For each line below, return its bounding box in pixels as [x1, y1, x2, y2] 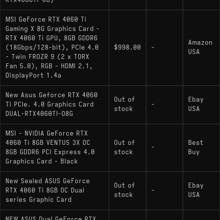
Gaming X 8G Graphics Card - [5, 25, 100, 33]
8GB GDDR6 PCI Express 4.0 [5, 148, 95, 156]
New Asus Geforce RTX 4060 [5, 91, 98, 99]
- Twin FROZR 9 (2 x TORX [5, 53, 89, 61]
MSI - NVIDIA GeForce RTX [5, 129, 88, 137]
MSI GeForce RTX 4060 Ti [5, 15, 86, 24]
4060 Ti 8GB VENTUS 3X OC [5, 138, 90, 147]
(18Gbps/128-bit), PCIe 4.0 [5, 43, 99, 52]
